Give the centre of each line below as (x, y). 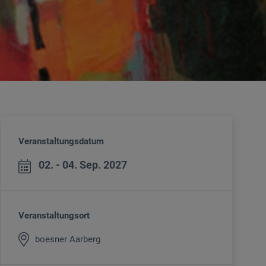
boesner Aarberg (68, 239)
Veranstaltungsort (54, 216)
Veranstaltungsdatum (61, 142)
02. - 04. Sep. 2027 (83, 165)
